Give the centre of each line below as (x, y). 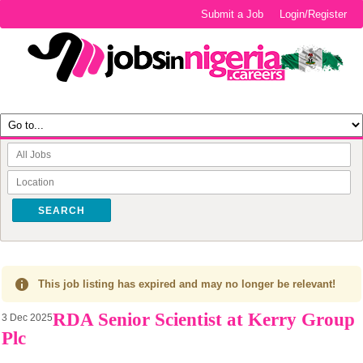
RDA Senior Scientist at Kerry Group (204, 320)
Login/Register (314, 14)
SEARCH (62, 210)
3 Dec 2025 (27, 318)
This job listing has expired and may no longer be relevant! (187, 284)
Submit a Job (233, 14)
